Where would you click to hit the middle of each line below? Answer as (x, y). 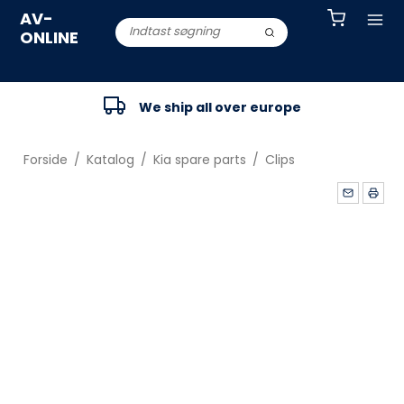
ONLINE (50, 37)
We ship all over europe (220, 107)
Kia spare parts (199, 160)
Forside (45, 160)
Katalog (110, 160)
